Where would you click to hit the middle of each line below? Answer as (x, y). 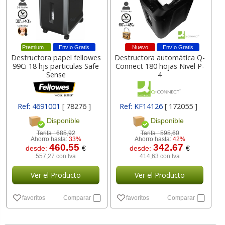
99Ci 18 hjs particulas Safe (56, 66)
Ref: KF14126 (142, 106)
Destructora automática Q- (160, 58)
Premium (33, 47)
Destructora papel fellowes (56, 58)
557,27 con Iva (56, 156)
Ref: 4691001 (40, 106)
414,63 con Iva (160, 156)
